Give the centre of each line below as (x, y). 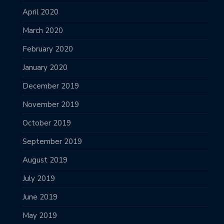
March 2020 (43, 30)
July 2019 (39, 178)
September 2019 (52, 141)
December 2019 (51, 86)
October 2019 (47, 123)
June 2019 (40, 197)
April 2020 (40, 12)
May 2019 (40, 215)
